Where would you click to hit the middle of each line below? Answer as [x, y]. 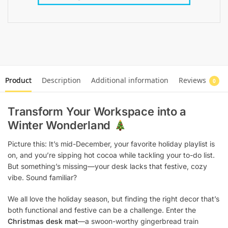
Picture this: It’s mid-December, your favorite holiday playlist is [111, 144]
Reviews [192, 80]
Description [61, 80]
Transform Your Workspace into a [97, 112]
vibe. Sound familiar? [42, 178]
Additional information [130, 80]
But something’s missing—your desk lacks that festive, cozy [107, 166]
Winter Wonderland [61, 125]
